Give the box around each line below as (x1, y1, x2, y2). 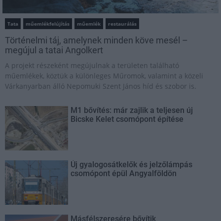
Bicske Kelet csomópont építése (71, 114, 184, 124)
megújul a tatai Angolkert (5, 44, 103, 55)
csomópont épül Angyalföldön (71, 168, 177, 178)
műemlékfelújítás (26, 20, 70, 27)
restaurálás (108, 20, 137, 27)
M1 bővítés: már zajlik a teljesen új (71, 105, 193, 115)
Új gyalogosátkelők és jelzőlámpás (71, 159, 193, 169)
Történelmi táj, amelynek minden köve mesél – (5, 35, 188, 45)
